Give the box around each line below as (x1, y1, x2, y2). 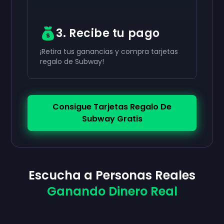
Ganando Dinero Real (46, 183, 177, 199)
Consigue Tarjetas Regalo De (52, 101, 171, 112)
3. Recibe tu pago (56, 25, 160, 41)
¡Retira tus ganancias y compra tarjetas (40, 46, 178, 56)
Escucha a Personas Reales (28, 167, 195, 183)
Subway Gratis (81, 113, 142, 124)
